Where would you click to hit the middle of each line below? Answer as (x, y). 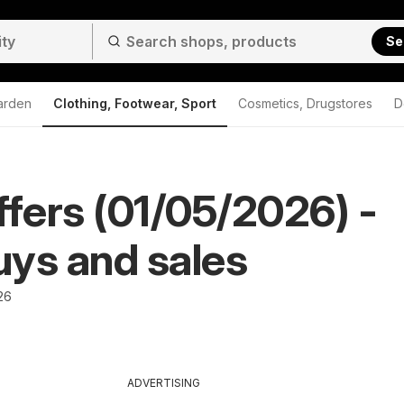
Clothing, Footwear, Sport (135, 103)
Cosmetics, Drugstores (305, 103)
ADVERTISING (164, 383)
